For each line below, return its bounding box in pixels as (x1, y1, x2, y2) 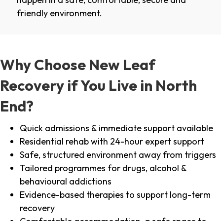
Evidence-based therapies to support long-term (20, 189, 211, 201)
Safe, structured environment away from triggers (20, 149, 216, 161)
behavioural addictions (20, 176, 111, 187)
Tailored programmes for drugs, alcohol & (20, 162, 186, 174)
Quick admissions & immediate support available (20, 122, 213, 134)
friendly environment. (17, 7, 102, 19)
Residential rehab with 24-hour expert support (20, 136, 204, 147)
